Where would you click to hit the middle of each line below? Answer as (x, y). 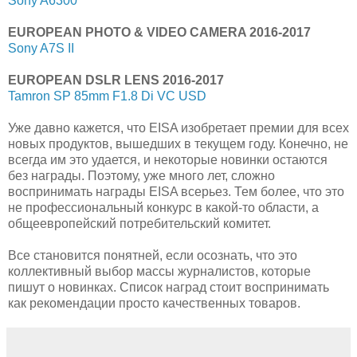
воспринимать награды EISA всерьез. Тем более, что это (176, 191)
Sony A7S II (41, 48)
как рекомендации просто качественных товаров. (154, 303)
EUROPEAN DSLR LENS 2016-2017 (116, 80)
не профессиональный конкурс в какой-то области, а (163, 207)
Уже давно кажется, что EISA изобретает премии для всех (178, 127)
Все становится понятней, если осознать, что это (153, 255)
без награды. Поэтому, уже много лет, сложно (141, 175)
